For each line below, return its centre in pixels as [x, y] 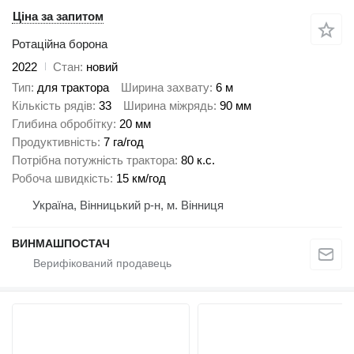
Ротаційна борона [60, 43]
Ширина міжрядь [168, 106]
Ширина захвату [165, 88]
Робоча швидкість [61, 179]
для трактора [73, 88]
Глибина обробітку [62, 124]
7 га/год [124, 142]
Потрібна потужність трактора [93, 160]
